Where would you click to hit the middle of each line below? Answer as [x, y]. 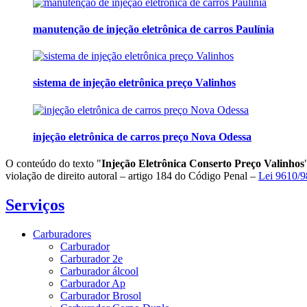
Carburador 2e [91, 258]
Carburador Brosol [101, 295]
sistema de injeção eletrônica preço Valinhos [134, 83]
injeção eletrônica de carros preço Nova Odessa [142, 136]
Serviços [35, 205]
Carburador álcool [99, 271]
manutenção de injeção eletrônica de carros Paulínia [153, 29]
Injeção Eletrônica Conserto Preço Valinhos [203, 164]
